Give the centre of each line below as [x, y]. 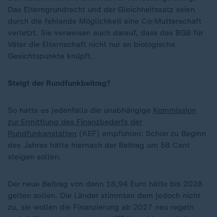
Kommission [175, 110]
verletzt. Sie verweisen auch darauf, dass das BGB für [105, 33]
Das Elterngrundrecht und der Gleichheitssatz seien [101, 9]
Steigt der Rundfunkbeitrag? [59, 83]
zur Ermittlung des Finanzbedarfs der [75, 122]
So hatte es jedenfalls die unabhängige [80, 110]
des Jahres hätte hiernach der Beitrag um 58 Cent [99, 145]
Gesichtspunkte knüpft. [50, 56]
